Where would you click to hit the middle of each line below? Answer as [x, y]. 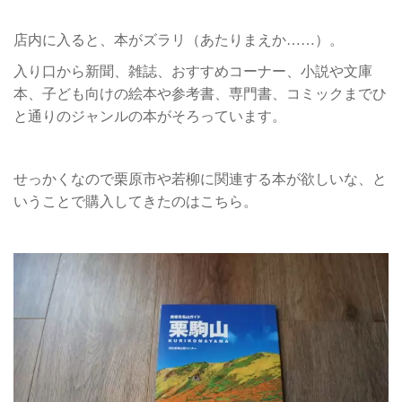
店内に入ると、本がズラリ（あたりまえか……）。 [179, 39]
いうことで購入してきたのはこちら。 [135, 201]
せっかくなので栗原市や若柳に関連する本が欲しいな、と [200, 179]
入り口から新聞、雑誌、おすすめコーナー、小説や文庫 [193, 71]
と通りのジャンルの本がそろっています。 [150, 116]
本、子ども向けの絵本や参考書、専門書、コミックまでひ [200, 93]
